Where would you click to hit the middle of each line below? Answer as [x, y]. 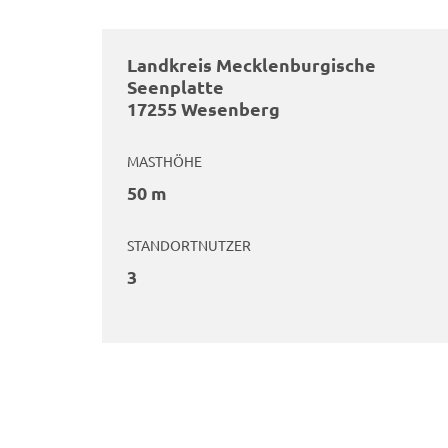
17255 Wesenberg [203, 108]
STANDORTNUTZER [189, 244]
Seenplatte [175, 86]
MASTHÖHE [164, 160]
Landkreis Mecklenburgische [251, 64]
